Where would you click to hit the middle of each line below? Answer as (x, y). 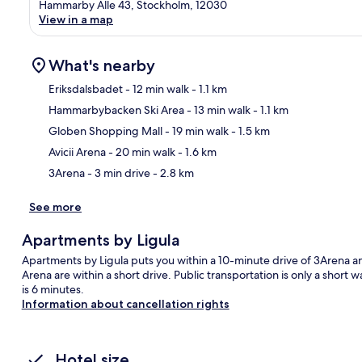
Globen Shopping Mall (105, 130)
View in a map (76, 19)
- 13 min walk (217, 109)
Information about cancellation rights (125, 303)
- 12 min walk (156, 88)
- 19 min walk (196, 130)
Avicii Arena (77, 152)
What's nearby (102, 65)
